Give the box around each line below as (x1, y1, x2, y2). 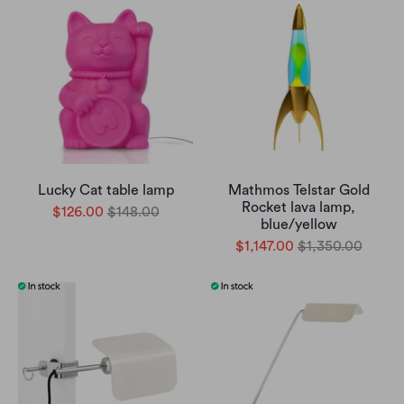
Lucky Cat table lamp (37, 183, 174, 197)
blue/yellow (260, 217, 337, 232)
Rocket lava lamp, (242, 200, 355, 215)
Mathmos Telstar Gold (227, 183, 370, 197)
